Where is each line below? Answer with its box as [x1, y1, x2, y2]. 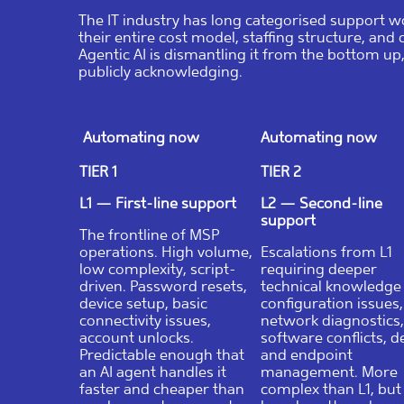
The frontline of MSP [79, 225, 219, 243]
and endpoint [261, 345, 353, 363]
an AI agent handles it [79, 363, 226, 381]
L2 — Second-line [261, 194, 382, 212]
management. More [261, 363, 398, 381]
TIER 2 [261, 162, 301, 180]
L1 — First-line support [79, 194, 236, 212]
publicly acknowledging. [78, 62, 243, 80]
